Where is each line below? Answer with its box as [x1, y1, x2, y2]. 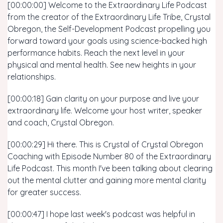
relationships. [7, 72, 56, 82]
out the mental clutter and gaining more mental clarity [7, 175, 206, 185]
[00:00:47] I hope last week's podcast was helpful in [7, 209, 195, 219]
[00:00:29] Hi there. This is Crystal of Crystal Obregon [7, 139, 203, 149]
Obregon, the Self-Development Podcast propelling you [7, 24, 211, 34]
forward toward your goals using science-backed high [7, 36, 207, 46]
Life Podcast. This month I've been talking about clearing [7, 163, 213, 173]
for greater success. [7, 187, 81, 197]
